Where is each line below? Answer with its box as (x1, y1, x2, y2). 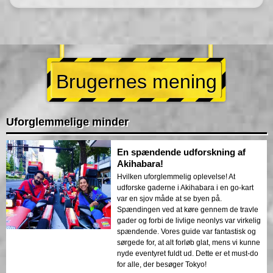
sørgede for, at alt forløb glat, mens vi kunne (117, 238, 260, 247)
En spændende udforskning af (117, 146, 246, 157)
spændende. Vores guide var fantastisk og (117, 227, 256, 236)
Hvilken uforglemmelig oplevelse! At (117, 172, 235, 181)
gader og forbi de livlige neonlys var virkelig (117, 216, 261, 225)
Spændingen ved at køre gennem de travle (117, 205, 258, 214)
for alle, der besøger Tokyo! (117, 260, 207, 269)
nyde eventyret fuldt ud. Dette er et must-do (117, 249, 258, 258)
